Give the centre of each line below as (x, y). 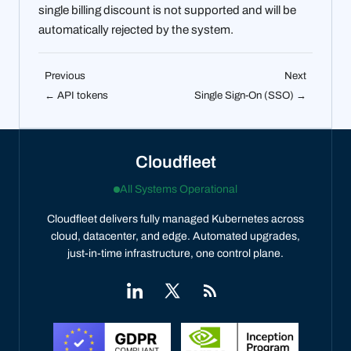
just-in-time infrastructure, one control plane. (175, 253)
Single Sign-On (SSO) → (250, 96)
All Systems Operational (179, 189)
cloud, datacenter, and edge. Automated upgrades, (175, 236)
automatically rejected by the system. (136, 30)
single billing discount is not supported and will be (167, 11)
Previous (65, 76)
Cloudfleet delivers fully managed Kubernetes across (175, 219)
